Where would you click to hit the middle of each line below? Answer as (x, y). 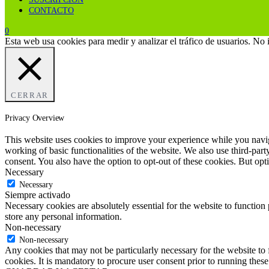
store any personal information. (63, 216)
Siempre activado (38, 195)
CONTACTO (51, 11)
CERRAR (30, 96)
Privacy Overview (35, 118)
